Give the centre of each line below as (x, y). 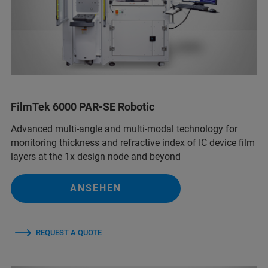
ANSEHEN (96, 188)
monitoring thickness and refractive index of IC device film (133, 143)
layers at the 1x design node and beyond (96, 157)
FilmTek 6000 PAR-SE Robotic (83, 107)
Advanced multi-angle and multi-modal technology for (124, 129)
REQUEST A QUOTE (69, 233)
